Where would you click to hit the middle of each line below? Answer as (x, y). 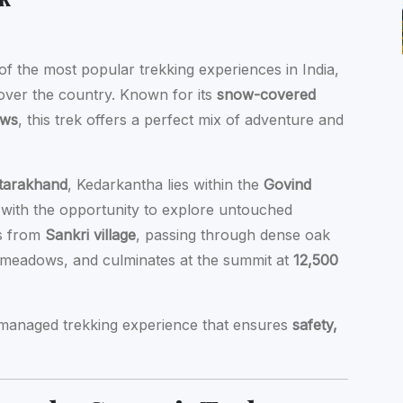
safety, (315, 325)
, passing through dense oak (233, 235)
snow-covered (267, 95)
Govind (288, 185)
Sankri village (91, 235)
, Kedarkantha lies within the (166, 185)
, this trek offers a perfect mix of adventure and (181, 120)
